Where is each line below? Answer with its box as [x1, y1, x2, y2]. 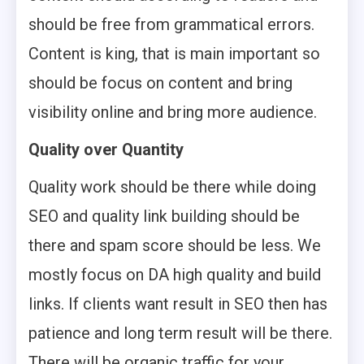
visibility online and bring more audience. [28, 102, 317, 122]
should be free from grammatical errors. [28, 15, 314, 34]
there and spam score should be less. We [28, 236, 321, 255]
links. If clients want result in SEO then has [28, 294, 327, 314]
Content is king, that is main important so [28, 44, 320, 63]
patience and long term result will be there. [28, 323, 332, 343]
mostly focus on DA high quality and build [28, 265, 321, 284]
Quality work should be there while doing [28, 177, 316, 197]
